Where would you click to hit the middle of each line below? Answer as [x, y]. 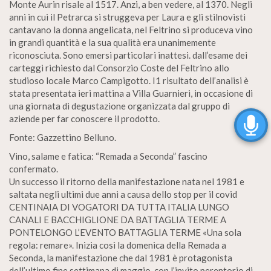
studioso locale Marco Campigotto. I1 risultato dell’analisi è [129, 80]
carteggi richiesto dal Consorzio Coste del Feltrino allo [119, 68]
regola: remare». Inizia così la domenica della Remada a [118, 245]
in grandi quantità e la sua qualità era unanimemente [113, 42]
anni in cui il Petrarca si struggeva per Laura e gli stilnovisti [127, 17]
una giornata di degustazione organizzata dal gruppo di [119, 106]
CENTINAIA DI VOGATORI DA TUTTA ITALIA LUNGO [119, 207]
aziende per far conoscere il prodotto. [84, 119]
